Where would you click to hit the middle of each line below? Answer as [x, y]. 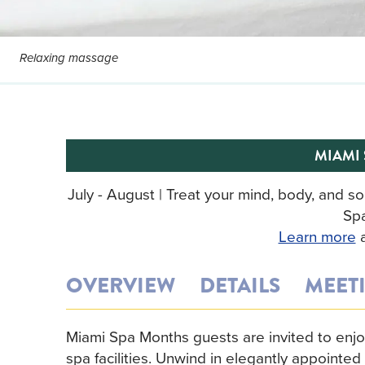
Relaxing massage [69, 59]
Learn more [317, 235]
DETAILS [240, 285]
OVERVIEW [120, 285]
